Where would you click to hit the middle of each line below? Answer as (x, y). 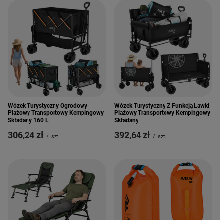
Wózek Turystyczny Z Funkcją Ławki (162, 106)
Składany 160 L (28, 120)
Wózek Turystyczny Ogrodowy (48, 106)
